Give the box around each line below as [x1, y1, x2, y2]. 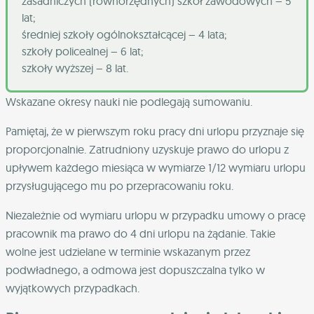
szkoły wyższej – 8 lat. [22, 61, 128, 76]
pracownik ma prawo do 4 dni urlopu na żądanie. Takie [6, 226, 275, 241]
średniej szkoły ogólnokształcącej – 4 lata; [22, 27, 226, 42]
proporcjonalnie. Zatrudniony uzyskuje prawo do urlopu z [6, 142, 289, 157]
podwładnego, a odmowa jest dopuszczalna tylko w [6, 263, 265, 278]
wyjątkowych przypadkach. [6, 281, 139, 296]
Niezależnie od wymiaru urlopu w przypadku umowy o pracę [6, 208, 306, 223]
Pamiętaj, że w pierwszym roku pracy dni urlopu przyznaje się [6, 124, 304, 139]
